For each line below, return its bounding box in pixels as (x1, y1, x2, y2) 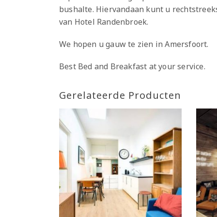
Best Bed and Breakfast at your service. (59, 61, 205, 72)
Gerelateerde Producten (59, 88, 181, 102)
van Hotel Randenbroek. (59, 16, 149, 27)
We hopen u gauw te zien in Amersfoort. (59, 38, 209, 49)
